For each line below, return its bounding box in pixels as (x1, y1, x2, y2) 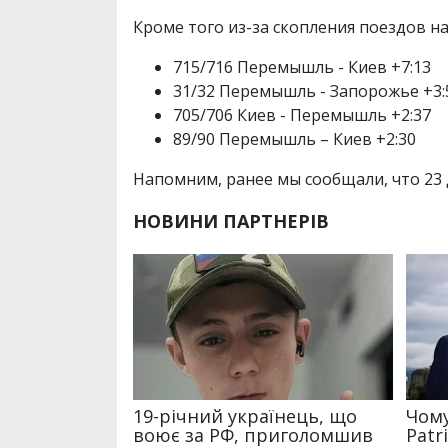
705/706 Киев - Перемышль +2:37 (173, 104, 431, 127)
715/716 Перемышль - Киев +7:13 (173, 56, 431, 79)
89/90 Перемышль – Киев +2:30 (173, 128, 416, 151)
